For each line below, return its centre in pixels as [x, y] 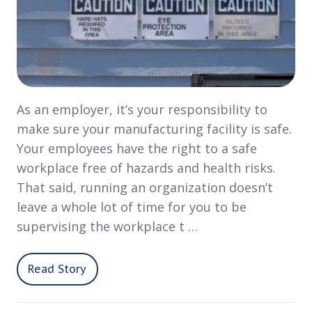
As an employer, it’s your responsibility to [142, 109]
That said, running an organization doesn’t [145, 187]
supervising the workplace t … [107, 226]
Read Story [57, 269]
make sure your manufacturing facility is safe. [154, 128]
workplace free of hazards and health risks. [146, 167]
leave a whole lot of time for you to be [132, 206]
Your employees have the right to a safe [137, 148]
